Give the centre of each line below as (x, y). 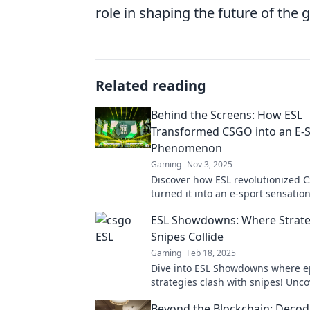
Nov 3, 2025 (210, 165)
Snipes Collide (187, 237)
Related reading (151, 86)
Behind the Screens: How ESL (227, 115)
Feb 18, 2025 (211, 253)
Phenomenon (186, 148)
